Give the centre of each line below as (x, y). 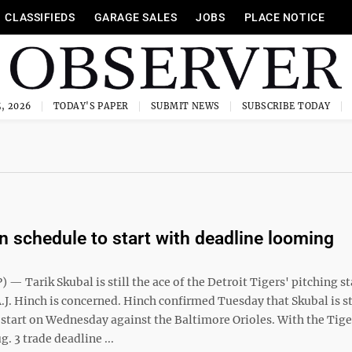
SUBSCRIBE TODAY (286, 106)
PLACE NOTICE (284, 17)
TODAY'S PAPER (91, 106)
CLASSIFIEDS (40, 17)
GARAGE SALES (136, 17)
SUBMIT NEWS (185, 106)
